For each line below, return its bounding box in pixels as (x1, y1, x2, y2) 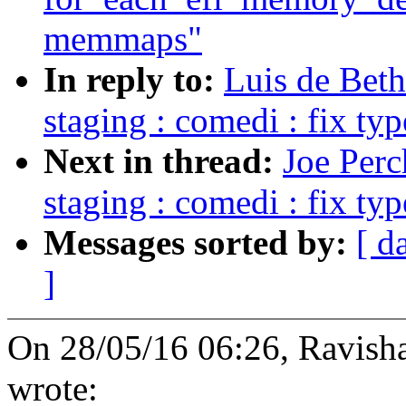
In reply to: (43, 60, 224, 100)
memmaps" (43, 19, 202, 59)
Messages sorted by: (43, 223, 356, 263)
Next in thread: (43, 141, 283, 181)
